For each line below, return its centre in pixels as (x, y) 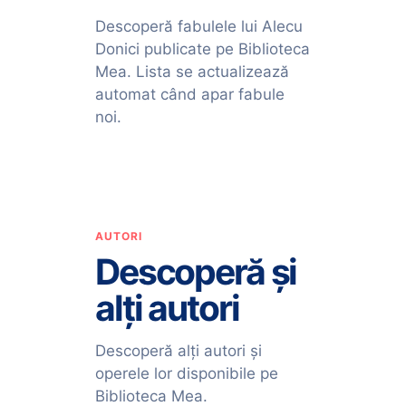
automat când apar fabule (189, 94)
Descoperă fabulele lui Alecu (198, 26)
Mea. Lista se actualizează (192, 71)
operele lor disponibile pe (186, 373)
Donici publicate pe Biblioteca (202, 48)
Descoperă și (196, 271)
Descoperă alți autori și (178, 350)
